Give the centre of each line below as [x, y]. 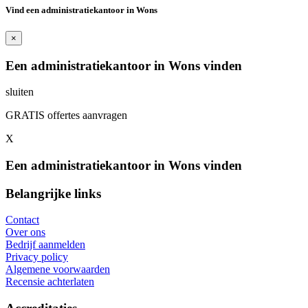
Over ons [25, 232]
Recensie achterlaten [50, 282]
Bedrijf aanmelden [45, 245]
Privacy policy [37, 257]
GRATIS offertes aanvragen [66, 115]
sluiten [20, 92]
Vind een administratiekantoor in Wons [81, 10]
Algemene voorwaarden [58, 269]
